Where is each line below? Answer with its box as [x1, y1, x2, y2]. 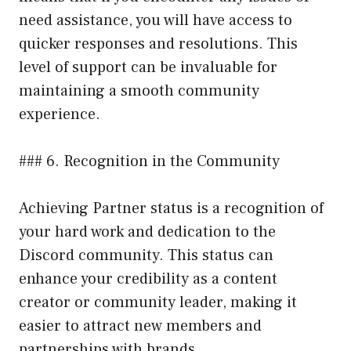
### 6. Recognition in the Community [19, 151, 280, 172]
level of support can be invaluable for [19, 57, 277, 78]
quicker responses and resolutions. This [19, 34, 298, 55]
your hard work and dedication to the [19, 222, 276, 243]
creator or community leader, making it [19, 292, 297, 313]
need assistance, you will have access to [19, 10, 292, 31]
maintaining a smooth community [19, 81, 259, 102]
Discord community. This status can [19, 245, 273, 266]
